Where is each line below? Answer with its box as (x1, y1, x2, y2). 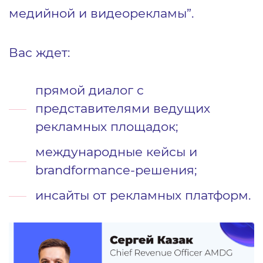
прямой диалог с (35, 82, 144, 97)
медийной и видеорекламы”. (9, 5, 194, 21)
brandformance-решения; (35, 162, 197, 177)
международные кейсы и (35, 144, 197, 159)
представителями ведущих (35, 100, 210, 116)
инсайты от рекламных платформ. (35, 187, 251, 203)
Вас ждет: (9, 45, 70, 60)
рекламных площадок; (35, 119, 178, 134)
